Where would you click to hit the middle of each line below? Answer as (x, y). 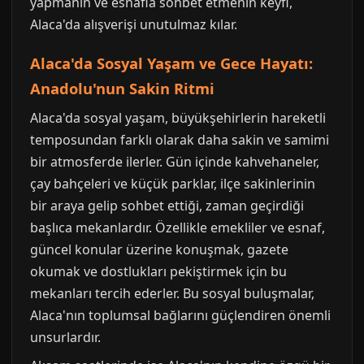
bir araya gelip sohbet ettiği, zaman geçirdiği (167, 206)
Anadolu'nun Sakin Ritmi (122, 89)
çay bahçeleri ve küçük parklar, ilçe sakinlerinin (173, 184)
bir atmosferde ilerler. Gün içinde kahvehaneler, (175, 162)
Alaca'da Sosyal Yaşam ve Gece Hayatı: (171, 63)
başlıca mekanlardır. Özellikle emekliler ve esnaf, (178, 228)
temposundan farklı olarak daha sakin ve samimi (180, 140)
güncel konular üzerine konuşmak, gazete (159, 250)
